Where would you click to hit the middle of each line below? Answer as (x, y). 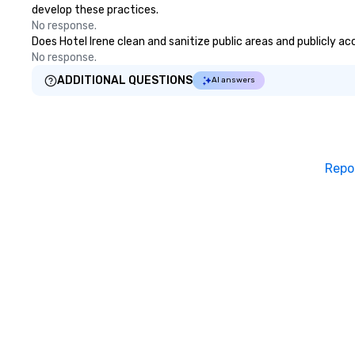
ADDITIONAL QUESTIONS (125, 80)
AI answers (233, 80)
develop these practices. (95, 10)
